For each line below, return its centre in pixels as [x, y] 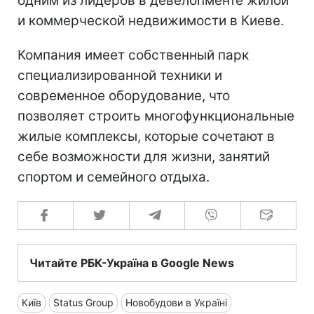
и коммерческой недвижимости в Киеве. [151, 20]
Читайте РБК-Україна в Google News [132, 262]
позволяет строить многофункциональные [156, 116]
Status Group [83, 302]
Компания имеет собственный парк [133, 55]
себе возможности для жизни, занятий [144, 156]
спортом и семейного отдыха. [114, 177]
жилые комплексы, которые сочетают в [146, 136]
